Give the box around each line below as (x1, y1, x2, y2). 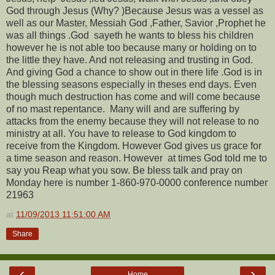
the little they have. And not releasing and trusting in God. (6, 54, 253, 65)
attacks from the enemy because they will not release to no (6, 115, 259, 126)
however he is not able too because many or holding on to (6, 42, 257, 53)
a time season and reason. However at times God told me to (6, 152, 267, 163)
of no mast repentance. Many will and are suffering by (6, 103, 239, 114)
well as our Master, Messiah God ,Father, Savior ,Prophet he (6, 17, 266, 28)
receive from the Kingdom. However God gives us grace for (6, 140, 261, 151)
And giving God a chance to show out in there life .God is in (6, 66, 262, 77)
